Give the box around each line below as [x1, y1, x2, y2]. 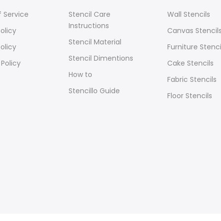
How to [69, 70, 92, 79]
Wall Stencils [167, 9, 210, 19]
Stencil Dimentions [69, 53, 133, 63]
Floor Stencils [167, 91, 212, 101]
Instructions [69, 21, 109, 31]
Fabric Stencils [167, 74, 217, 84]
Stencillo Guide [69, 86, 120, 96]
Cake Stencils [167, 58, 214, 68]
